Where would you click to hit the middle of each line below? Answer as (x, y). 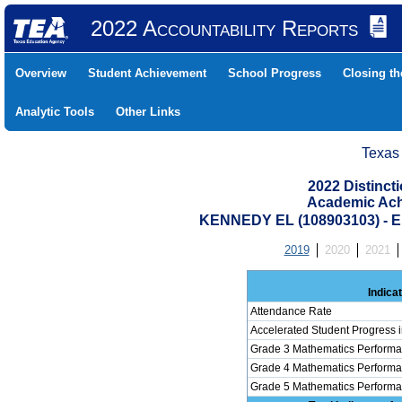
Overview (41, 73)
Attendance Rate (291, 311)
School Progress (275, 73)
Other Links (148, 112)
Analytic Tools (55, 112)
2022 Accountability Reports (224, 28)
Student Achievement (147, 73)
